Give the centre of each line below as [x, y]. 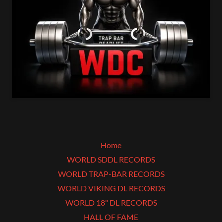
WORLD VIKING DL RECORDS [111, 188]
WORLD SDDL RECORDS [111, 159]
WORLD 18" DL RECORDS [111, 202]
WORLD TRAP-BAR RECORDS [111, 173]
